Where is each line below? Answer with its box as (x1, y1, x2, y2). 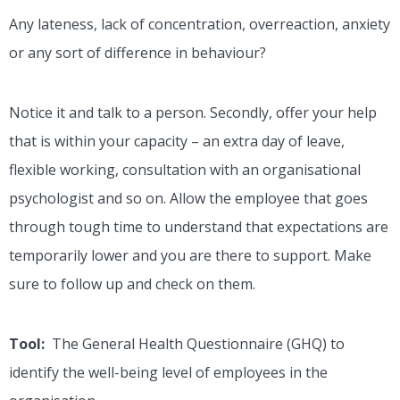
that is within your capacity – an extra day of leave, (9, 131, 345, 152)
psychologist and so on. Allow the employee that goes (9, 188, 368, 209)
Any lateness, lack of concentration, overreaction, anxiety (9, 14, 390, 35)
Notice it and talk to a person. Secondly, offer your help (9, 103, 377, 123)
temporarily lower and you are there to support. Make (9, 246, 371, 266)
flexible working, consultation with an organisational (9, 160, 361, 180)
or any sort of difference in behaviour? (9, 43, 270, 63)
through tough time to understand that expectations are (9, 217, 388, 237)
